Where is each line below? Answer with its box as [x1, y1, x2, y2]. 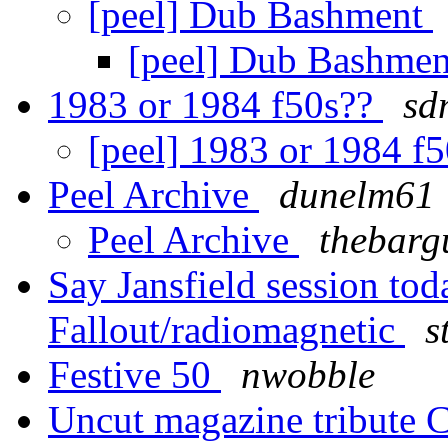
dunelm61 [279, 173, 435, 217]
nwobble [241, 353, 375, 397]
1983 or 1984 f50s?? [48, 83, 383, 127]
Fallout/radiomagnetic [48, 308, 405, 352]
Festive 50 [48, 353, 221, 397]
